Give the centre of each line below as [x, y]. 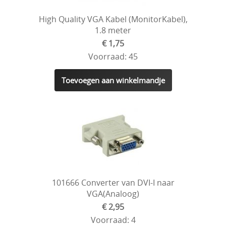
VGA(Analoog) [113, 193]
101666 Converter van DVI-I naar [113, 182]
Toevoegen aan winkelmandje [113, 80]
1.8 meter [113, 30]
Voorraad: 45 [113, 56]
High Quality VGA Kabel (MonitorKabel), [113, 19]
